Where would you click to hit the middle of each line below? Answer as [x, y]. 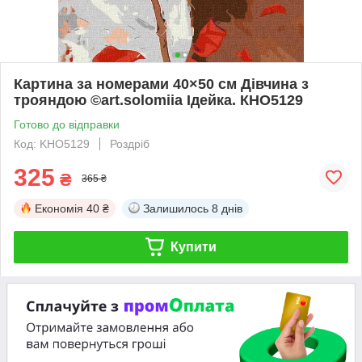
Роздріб [130, 143]
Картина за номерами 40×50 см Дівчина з [161, 84]
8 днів [227, 208]
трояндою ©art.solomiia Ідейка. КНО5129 [158, 100]
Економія [59, 208]
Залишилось [176, 208]
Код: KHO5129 [52, 143]
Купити [193, 246]
